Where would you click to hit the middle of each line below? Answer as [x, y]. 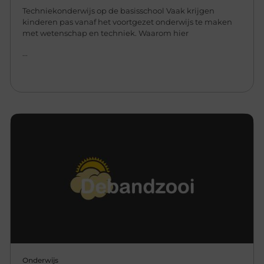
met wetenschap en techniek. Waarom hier [106, 33]
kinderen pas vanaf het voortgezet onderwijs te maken [128, 22]
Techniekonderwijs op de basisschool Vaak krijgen [119, 11]
